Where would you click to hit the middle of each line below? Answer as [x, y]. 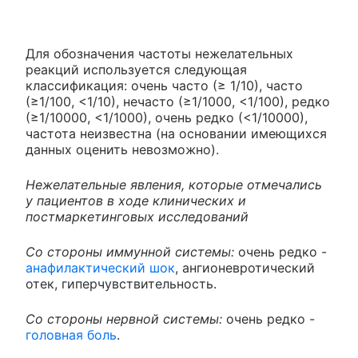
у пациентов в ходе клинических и [136, 201]
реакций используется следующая [136, 70]
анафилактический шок [100, 268]
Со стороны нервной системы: [126, 319]
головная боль [71, 335]
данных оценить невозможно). [122, 150]
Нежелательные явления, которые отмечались [174, 185]
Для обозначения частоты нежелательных [159, 54]
